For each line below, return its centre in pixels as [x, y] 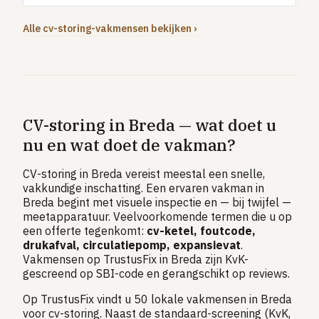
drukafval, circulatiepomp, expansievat [132, 245]
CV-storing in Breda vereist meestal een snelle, [144, 174]
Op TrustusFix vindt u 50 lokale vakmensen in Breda [157, 299]
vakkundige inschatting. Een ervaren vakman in [143, 188]
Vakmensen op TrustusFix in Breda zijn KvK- [136, 259]
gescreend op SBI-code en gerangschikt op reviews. [156, 273]
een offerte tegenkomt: [85, 231]
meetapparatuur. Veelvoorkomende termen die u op [157, 216]
